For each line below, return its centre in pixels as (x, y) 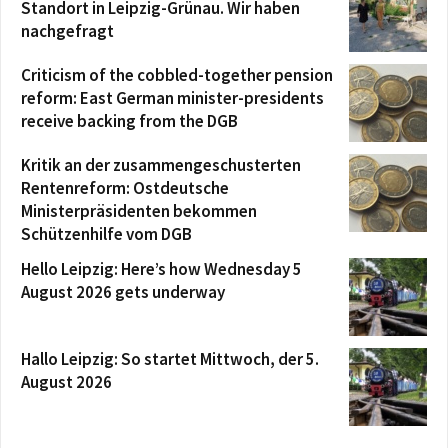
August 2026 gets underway (123, 291)
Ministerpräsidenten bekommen (139, 210)
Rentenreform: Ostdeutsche (125, 187)
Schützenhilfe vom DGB (106, 233)
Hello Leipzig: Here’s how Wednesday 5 (161, 268)
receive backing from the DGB (129, 120)
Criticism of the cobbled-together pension (177, 74)
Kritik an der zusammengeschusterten (161, 164)
